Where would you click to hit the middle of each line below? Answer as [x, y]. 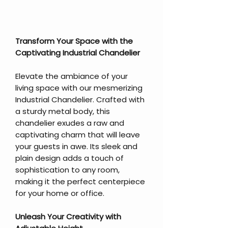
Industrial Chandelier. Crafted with [80, 99]
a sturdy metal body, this [63, 111]
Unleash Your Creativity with [68, 216]
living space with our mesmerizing [79, 88]
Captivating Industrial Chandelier [78, 52]
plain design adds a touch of [69, 158]
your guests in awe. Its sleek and [76, 146]
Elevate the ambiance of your [72, 76]
